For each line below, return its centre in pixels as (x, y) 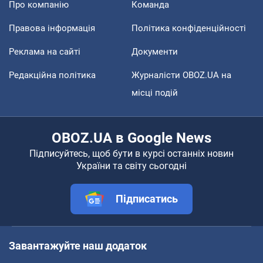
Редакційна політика (52, 75)
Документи (155, 51)
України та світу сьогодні (131, 166)
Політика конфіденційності (189, 28)
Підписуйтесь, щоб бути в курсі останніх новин (131, 153)
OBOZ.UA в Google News (131, 138)
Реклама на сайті (45, 51)
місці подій (155, 92)
